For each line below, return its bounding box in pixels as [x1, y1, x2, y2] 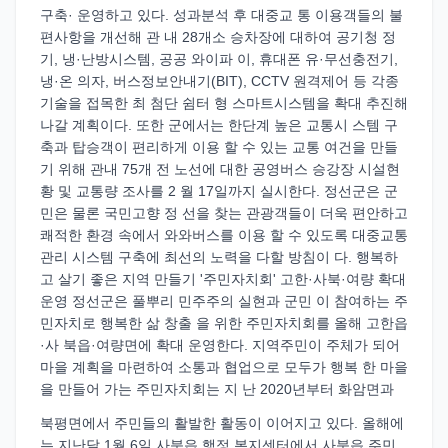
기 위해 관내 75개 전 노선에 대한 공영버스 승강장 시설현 [40, 161, 400, 177]
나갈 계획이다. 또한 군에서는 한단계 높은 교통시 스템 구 [40, 117, 398, 133]
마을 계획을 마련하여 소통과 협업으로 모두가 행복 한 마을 [40, 359, 408, 375]
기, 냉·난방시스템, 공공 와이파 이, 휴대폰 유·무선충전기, [40, 51, 398, 67]
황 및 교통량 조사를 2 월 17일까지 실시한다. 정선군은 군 [40, 183, 398, 199]
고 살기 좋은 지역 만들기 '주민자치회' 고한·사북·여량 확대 [40, 271, 406, 287]
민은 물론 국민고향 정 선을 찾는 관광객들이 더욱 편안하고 [40, 205, 408, 221]
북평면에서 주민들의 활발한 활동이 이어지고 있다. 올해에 [40, 415, 404, 431]
